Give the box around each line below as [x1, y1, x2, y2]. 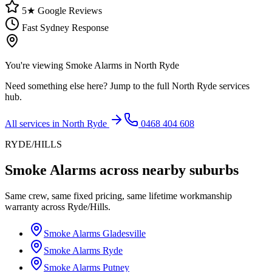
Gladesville [103, 228, 146, 239]
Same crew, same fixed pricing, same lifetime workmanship [5, 190, 232, 201]
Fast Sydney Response [19, 22, 109, 33]
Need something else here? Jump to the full [5, 80, 172, 91]
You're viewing [5, 59, 66, 70]
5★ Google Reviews [19, 5, 102, 16]
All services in [5, 118, 62, 129]
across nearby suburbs [96, 161, 239, 178]
